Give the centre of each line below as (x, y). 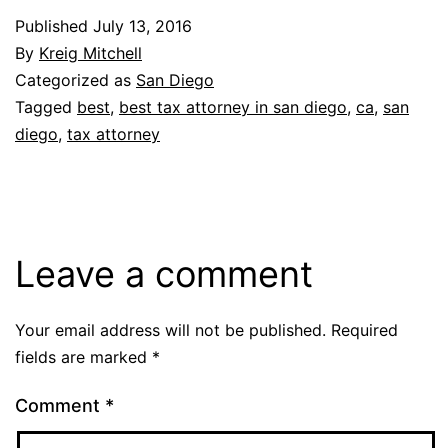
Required (364, 329)
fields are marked (83, 356)
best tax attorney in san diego (233, 106)
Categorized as (75, 79)
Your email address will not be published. (170, 329)
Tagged (46, 106)
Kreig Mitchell (90, 52)
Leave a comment (164, 273)
